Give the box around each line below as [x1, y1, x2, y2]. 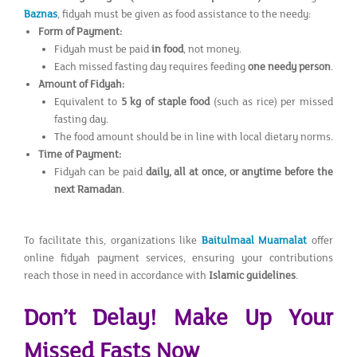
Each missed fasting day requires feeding [53, 60, 248, 73]
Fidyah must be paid [53, 42, 151, 56]
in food [151, 42, 183, 56]
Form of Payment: [37, 25, 122, 38]
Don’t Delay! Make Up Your [24, 304, 333, 331]
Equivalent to [53, 95, 121, 108]
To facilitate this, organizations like [24, 233, 202, 247]
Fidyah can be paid [53, 165, 146, 178]
